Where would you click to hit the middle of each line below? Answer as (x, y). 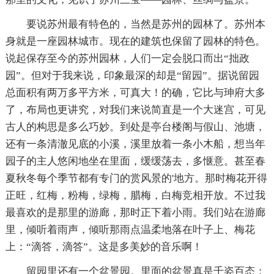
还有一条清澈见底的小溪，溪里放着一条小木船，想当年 (135, 144)
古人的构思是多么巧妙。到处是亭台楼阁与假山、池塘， (135, 127)
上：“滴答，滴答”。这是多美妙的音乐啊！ (104, 246)
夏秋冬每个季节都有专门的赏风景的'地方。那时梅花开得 (136, 178)
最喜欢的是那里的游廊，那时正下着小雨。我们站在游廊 (135, 212)
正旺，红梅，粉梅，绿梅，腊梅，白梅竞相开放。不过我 (135, 195)
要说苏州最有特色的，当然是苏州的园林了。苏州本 (135, 24)
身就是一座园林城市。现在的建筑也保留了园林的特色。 (135, 41)
